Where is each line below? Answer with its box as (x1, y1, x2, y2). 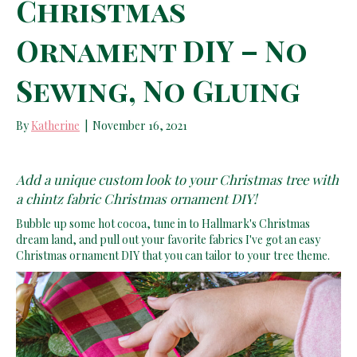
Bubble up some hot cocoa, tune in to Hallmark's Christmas (16, 215, 310, 231)
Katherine (31, 117, 80, 133)
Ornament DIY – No (16, 30, 308, 69)
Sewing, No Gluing (16, 70, 300, 109)
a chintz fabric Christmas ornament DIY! (16, 189, 257, 207)
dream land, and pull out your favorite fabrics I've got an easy (16, 231, 320, 247)
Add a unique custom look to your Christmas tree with (16, 170, 339, 188)
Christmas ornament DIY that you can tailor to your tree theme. (16, 247, 330, 263)
